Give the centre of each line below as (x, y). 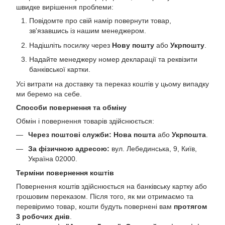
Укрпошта (189, 134)
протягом (190, 207)
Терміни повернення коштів (65, 173)
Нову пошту (133, 45)
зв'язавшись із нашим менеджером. (88, 31)
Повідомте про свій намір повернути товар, (100, 21)
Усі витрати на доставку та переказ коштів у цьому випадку (113, 84)
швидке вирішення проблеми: (65, 7)
